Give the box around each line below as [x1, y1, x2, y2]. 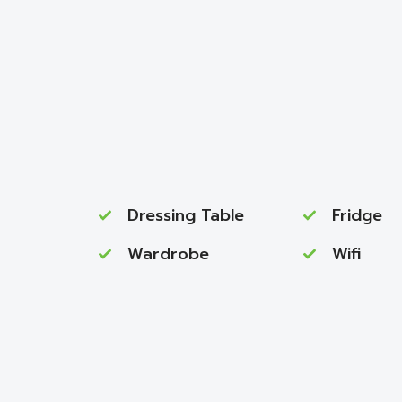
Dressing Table [127, 203, 245, 228]
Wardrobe [127, 241, 210, 267]
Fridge [331, 203, 382, 228]
